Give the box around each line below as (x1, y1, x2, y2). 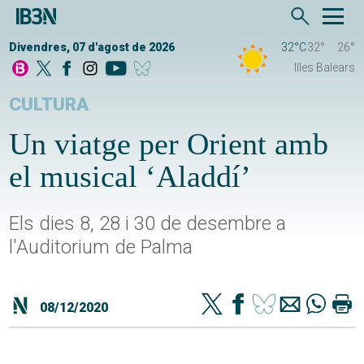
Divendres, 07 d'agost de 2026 (9, 41, 175, 54)
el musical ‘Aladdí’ (9, 159, 252, 194)
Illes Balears (293, 61, 355, 75)
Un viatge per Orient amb (9, 127, 329, 162)
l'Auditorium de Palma (9, 236, 193, 259)
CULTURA (9, 93, 89, 116)
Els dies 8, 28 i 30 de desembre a (9, 212, 287, 236)
